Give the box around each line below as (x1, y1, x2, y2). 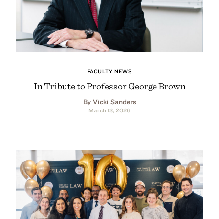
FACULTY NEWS (87, 67, 132, 75)
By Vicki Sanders (83, 97, 136, 106)
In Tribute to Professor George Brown (33, 80, 186, 91)
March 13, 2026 (88, 106, 131, 114)
